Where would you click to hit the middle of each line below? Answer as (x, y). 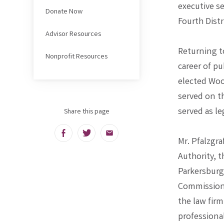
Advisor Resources (73, 34)
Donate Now (64, 12)
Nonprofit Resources (76, 57)
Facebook (81, 137)
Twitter (100, 137)
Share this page (86, 112)
